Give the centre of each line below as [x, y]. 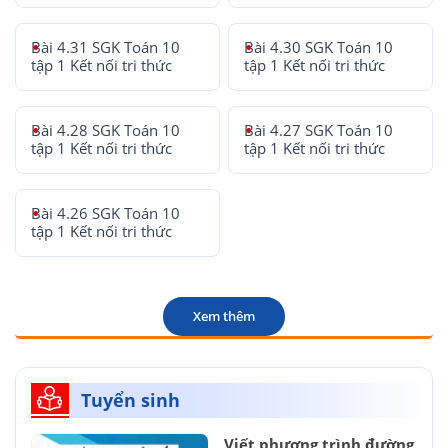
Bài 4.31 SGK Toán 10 [105, 47]
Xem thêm [224, 316]
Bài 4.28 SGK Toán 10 [105, 130]
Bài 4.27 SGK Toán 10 [319, 130]
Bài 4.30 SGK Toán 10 [319, 47]
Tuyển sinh [130, 400]
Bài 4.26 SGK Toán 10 [105, 213]
